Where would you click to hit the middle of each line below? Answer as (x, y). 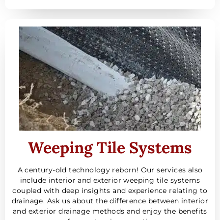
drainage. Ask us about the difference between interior (110, 201)
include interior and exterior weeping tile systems (110, 180)
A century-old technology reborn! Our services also (110, 170)
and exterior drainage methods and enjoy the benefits (110, 211)
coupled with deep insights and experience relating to (110, 191)
